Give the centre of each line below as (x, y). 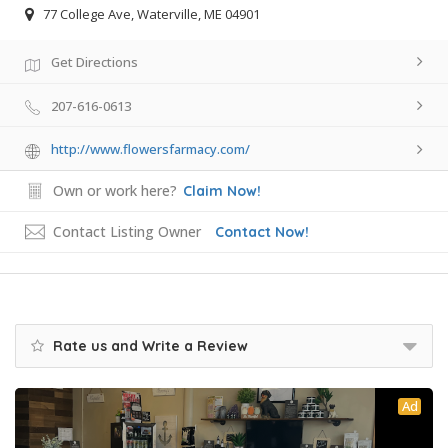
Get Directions (94, 61)
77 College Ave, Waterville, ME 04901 (151, 13)
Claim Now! (222, 191)
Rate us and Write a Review (148, 346)
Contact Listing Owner (127, 232)
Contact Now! (262, 232)
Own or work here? (115, 191)
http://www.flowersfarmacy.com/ (150, 149)
